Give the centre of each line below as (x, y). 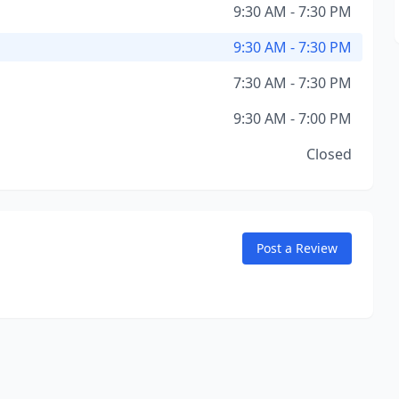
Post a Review (297, 248)
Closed (329, 154)
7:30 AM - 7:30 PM (292, 83)
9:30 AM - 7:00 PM (292, 118)
